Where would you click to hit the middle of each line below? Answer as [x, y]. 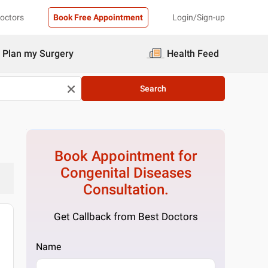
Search [153, 89]
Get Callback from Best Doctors [126, 217]
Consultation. [126, 190]
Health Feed [193, 54]
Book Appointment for [126, 156]
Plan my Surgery [38, 54]
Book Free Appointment [98, 17]
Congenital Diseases [126, 173]
